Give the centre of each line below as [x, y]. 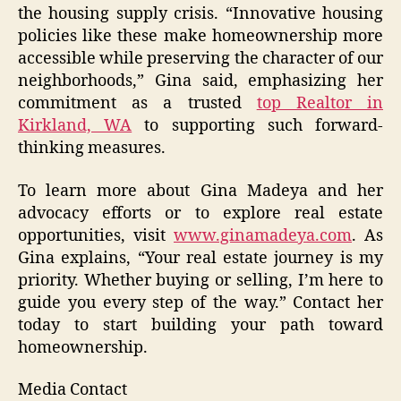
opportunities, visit [96, 235]
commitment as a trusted [137, 104]
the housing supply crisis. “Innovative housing [200, 14]
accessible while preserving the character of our [200, 59]
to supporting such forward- [258, 126]
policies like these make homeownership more [200, 37]
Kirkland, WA [75, 126]
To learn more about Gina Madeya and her [200, 191]
